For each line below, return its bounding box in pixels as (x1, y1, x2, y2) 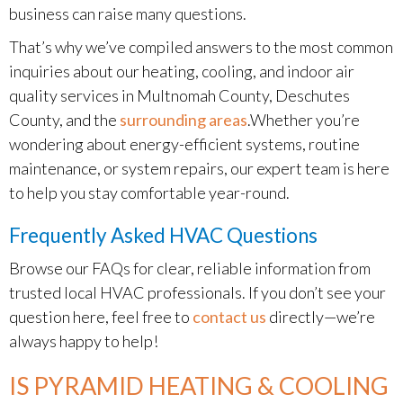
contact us (193, 307, 266, 327)
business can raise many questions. (9, 4, 246, 23)
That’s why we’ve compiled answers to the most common (9, 37, 393, 57)
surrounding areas (120, 110, 247, 130)
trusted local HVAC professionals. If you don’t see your (9, 282, 386, 302)
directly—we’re (266, 307, 375, 327)
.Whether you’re (247, 110, 360, 130)
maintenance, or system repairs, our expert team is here (9, 158, 390, 178)
